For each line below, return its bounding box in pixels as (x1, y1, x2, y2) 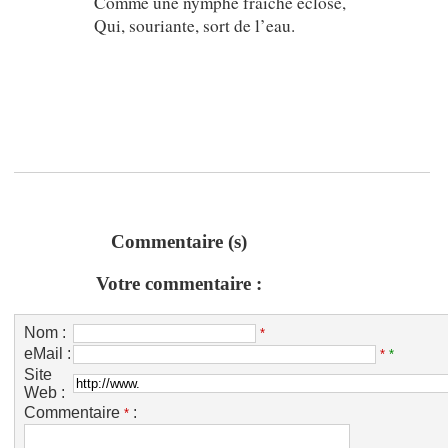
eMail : (24, 344, 71, 362)
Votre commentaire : (96, 272, 262, 294)
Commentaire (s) (111, 230, 247, 252)
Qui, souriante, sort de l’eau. (93, 14, 295, 38)
